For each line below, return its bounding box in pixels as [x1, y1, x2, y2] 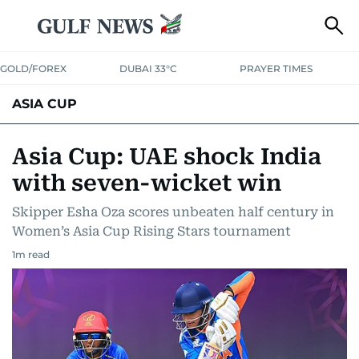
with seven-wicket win [12, 170, 281, 196]
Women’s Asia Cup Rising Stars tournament [12, 224, 291, 239]
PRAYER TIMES [239, 63, 313, 75]
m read [15, 248, 50, 260]
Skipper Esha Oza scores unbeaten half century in [12, 204, 334, 220]
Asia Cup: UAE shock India [12, 143, 321, 170]
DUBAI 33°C [119, 63, 178, 75]
